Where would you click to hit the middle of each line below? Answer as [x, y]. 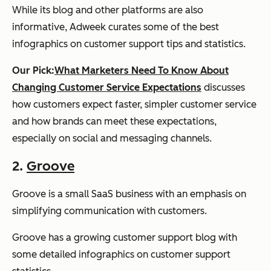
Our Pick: [33, 70]
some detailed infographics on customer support [121, 254]
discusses [223, 87]
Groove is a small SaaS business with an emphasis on [129, 194]
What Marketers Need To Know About [142, 70]
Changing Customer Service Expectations [107, 87]
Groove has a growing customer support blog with [125, 237]
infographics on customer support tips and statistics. [129, 44]
